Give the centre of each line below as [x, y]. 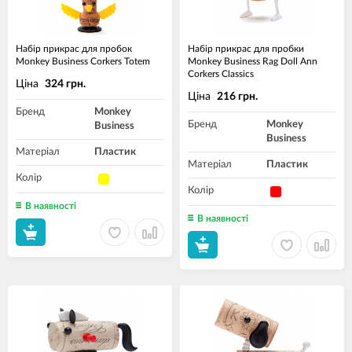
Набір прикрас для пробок [74, 49]
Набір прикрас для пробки [246, 49]
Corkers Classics [221, 74]
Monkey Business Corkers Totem [83, 61]
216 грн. [237, 97]
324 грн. [65, 84]
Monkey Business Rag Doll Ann [253, 61]
